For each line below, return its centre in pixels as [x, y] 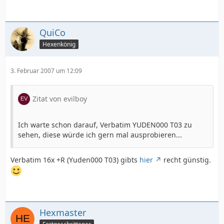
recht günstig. [186, 160]
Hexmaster [63, 213]
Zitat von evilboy [60, 99]
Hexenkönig [59, 44]
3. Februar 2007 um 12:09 [46, 71]
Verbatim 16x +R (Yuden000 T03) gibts [75, 160]
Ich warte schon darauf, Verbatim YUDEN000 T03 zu [105, 125]
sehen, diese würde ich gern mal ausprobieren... [100, 135]
